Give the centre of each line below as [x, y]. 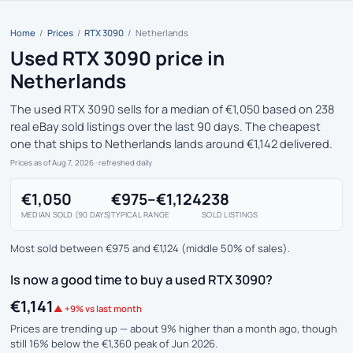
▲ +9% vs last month [98, 308]
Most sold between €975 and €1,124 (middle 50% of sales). [150, 248]
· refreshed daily [123, 162]
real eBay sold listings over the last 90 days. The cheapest [165, 126]
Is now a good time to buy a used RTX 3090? [141, 280]
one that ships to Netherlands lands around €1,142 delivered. [171, 143]
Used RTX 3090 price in [117, 58]
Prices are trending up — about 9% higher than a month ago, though [174, 329]
